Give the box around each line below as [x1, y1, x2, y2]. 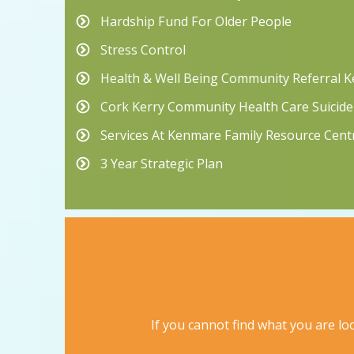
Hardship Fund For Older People [100, 13, 292, 31]
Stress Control [100, 41, 186, 59]
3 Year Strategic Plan [100, 155, 223, 173]
